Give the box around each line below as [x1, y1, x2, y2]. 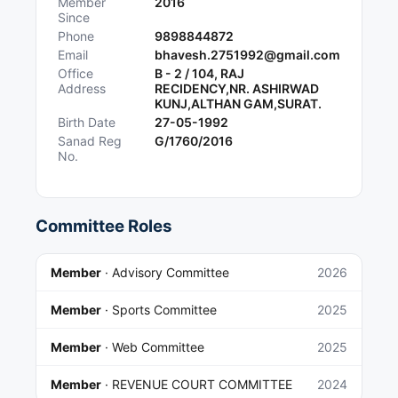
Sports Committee [112, 301, 217, 317]
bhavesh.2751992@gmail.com [155, 47, 340, 63]
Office [58, 66, 93, 82]
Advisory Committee [112, 264, 229, 280]
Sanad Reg [58, 133, 122, 149]
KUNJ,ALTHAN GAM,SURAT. [155, 96, 322, 112]
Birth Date [58, 115, 115, 131]
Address [58, 81, 106, 97]
